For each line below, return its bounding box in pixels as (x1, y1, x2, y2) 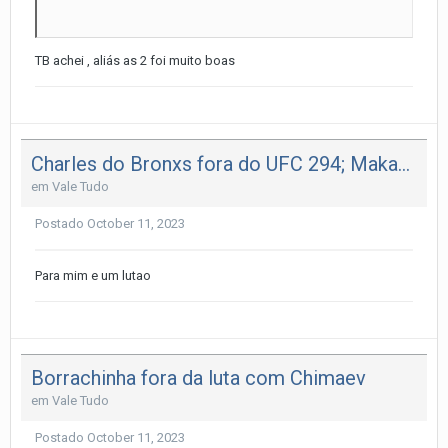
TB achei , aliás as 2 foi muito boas (35, 52, 238, 68)
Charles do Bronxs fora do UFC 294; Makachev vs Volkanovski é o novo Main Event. (398, 151, 410, 176)
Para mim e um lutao (35, 267, 151, 283)
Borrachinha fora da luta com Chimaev (31, 366, 366, 391)
